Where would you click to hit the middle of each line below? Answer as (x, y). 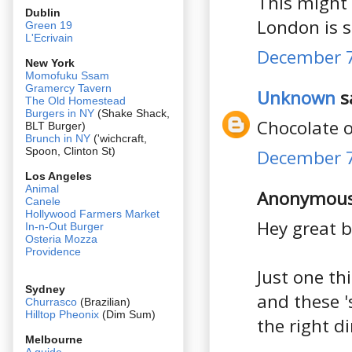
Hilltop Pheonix (62, 314)
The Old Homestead (75, 100)
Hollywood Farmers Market (92, 213)
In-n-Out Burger (64, 226)
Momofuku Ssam (67, 75)
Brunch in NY (58, 138)
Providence (53, 251)
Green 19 (49, 25)
